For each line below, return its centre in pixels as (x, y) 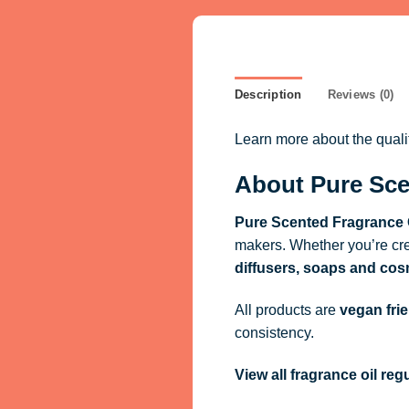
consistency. (274, 333)
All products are (287, 310)
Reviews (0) (361, 94)
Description (268, 94)
